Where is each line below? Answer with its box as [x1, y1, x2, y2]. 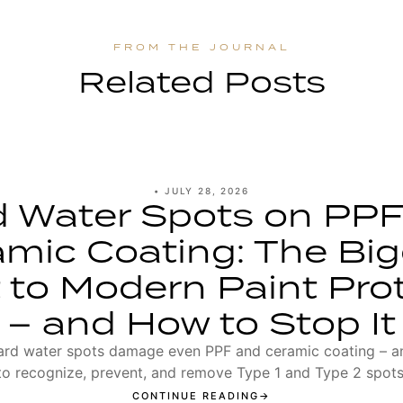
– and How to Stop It [6, 300, 396, 344]
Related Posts [77, 61, 326, 102]
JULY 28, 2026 [165, 185, 249, 196]
